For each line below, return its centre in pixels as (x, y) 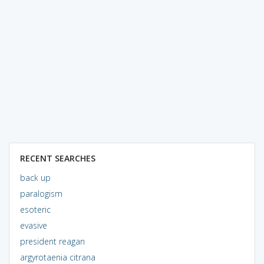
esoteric (35, 209)
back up (35, 177)
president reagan (52, 241)
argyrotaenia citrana (57, 257)
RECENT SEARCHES (57, 158)
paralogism (41, 193)
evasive (33, 225)
